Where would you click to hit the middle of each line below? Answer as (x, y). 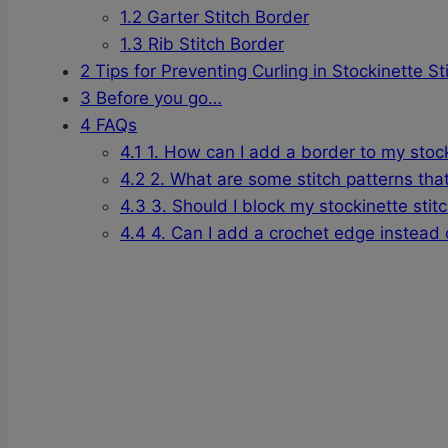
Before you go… (156, 98)
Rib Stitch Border (213, 44)
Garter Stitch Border (225, 17)
